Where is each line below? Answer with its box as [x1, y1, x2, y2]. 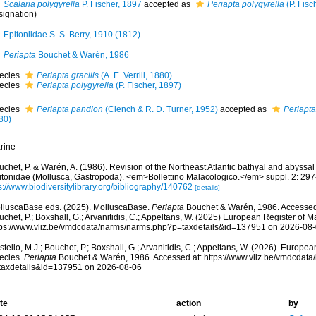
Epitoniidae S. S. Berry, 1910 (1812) [3, 30, 140, 39]
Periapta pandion [36, 104, 103, 114]
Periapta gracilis [36, 71, 99, 80]
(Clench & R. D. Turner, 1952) [102, 104, 218, 114]
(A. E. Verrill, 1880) [98, 71, 172, 80]
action [176, 298, 201, 308]
